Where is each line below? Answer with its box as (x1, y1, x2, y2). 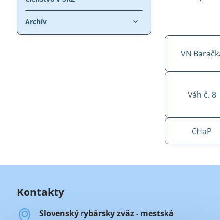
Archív (25, 16, 47, 26)
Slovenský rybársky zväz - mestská (39, 207, 174, 219)
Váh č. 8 (187, 89, 216, 100)
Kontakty (16, 185, 64, 199)
